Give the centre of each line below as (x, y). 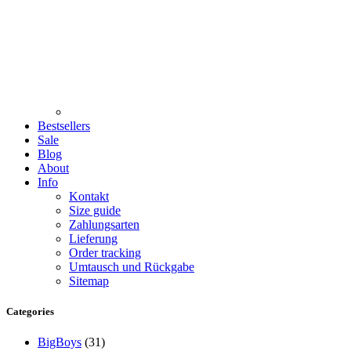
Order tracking (105, 252)
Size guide (95, 210)
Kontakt (89, 196)
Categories (30, 312)
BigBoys (60, 342)
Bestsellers (64, 125)
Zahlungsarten (104, 224)
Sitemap (89, 280)
